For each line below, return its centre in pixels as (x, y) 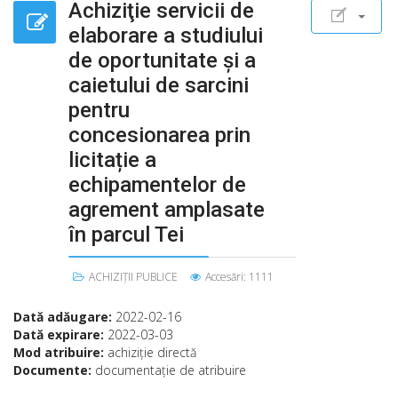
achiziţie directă (152, 352)
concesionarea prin (159, 135)
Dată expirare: (60, 334)
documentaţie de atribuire (171, 370)
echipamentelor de (157, 185)
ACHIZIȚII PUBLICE (133, 277)
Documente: (54, 370)
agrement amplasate (167, 210)
